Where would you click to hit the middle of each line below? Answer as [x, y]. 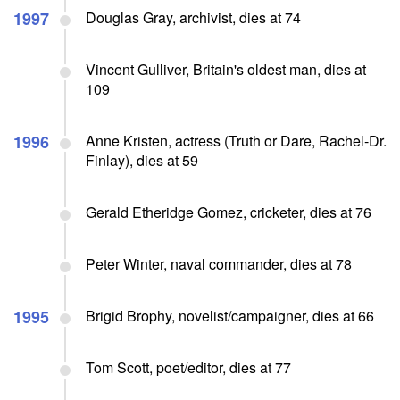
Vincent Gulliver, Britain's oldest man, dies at [226, 69]
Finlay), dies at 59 [142, 160]
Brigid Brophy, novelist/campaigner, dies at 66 [230, 315]
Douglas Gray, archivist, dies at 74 [193, 17]
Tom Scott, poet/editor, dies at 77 [188, 367]
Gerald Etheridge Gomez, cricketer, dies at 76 [229, 212]
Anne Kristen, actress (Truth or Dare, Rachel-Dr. [236, 140]
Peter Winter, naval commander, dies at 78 [219, 263]
